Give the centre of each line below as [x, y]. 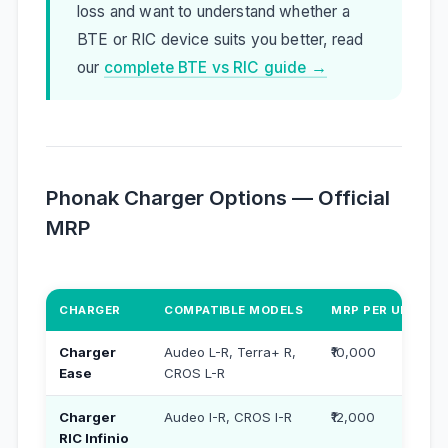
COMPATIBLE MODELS [234, 309]
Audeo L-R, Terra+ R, [230, 351]
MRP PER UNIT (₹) [384, 309]
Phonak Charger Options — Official [217, 198]
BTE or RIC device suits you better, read [220, 39]
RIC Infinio [94, 437]
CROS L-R [195, 372]
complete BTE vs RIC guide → [215, 67]
